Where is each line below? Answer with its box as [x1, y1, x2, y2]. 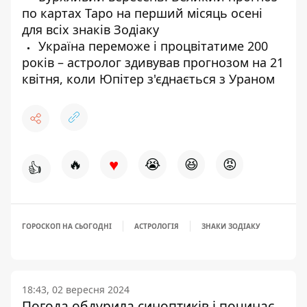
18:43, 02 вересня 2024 [22, 282, 130, 296]
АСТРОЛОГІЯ [134, 221, 179, 231]
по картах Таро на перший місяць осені [22, 4, 262, 21]
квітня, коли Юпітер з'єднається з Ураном [22, 70, 275, 87]
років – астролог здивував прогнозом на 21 [22, 53, 284, 71]
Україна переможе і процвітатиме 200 [35, 37, 268, 54]
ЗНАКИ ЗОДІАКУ [201, 221, 260, 231]
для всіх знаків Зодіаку [22, 21, 159, 38]
